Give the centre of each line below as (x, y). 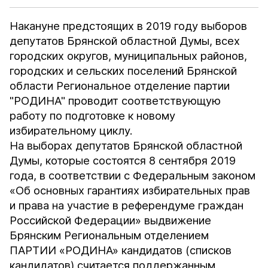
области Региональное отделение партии (120, 86)
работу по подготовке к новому (93, 116)
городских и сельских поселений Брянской (124, 71)
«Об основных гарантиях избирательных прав (130, 191)
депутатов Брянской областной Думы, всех (125, 41)
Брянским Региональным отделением (109, 235)
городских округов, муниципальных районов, (129, 56)
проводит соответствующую (145, 101)
